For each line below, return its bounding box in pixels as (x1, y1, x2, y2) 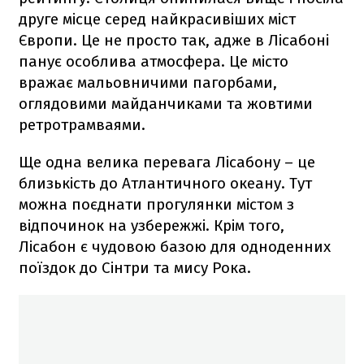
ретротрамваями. (19, 115, 145, 135)
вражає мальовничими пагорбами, (19, 73, 277, 93)
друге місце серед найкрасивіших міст (19, 10, 296, 29)
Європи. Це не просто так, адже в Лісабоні (19, 31, 329, 50)
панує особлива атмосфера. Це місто (19, 52, 288, 71)
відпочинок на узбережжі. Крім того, (19, 216, 284, 236)
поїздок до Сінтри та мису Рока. (19, 258, 251, 278)
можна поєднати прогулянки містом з (19, 195, 294, 214)
